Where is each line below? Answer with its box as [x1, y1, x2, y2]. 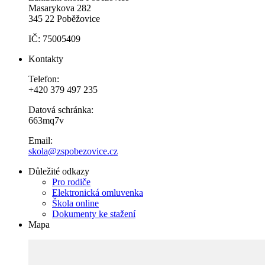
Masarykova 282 [28, 2, 91, 13]
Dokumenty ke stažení [52, 208, 135, 219]
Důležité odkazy [28, 166, 89, 176]
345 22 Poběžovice [28, 13, 100, 24]
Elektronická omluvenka [52, 187, 143, 198]
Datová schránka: [28, 104, 93, 115]
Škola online [52, 198, 99, 208]
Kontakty [28, 53, 63, 64]
